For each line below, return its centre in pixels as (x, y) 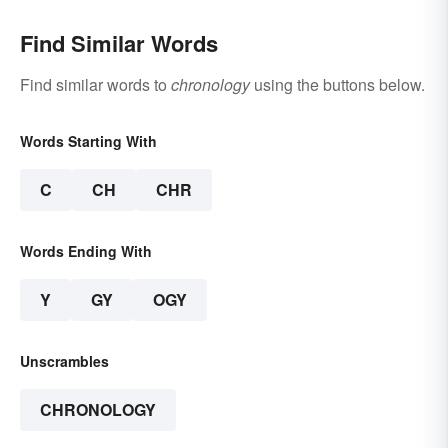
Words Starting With (88, 141)
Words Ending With (86, 251)
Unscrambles (64, 361)
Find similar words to (95, 85)
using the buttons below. (337, 85)
